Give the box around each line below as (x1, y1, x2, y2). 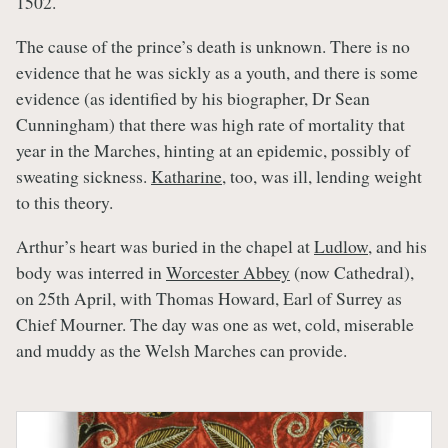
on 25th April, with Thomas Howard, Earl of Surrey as (16, 285, 402, 310)
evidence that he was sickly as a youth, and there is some (16, 59, 418, 84)
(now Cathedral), (290, 259, 414, 284)
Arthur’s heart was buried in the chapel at (16, 233, 314, 258)
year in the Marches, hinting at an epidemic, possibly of (16, 137, 410, 162)
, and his (368, 233, 427, 258)
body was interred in (16, 259, 166, 284)
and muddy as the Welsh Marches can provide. (16, 337, 347, 362)
